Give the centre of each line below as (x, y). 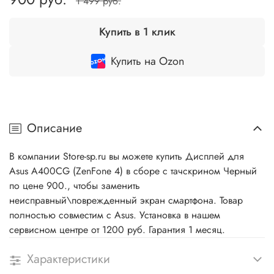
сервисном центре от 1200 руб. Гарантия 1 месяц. (117, 230)
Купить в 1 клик (137, 32)
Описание (54, 128)
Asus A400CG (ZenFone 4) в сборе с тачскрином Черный (133, 171)
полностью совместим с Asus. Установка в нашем (115, 215)
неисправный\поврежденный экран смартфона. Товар (126, 201)
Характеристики (68, 259)
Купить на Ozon (147, 61)
